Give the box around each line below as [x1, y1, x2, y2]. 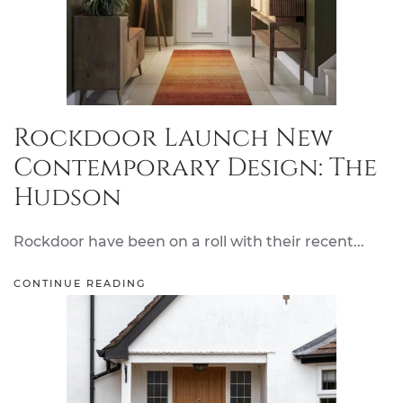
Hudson [13, 181, 121, 214]
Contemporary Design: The [13, 151, 377, 184]
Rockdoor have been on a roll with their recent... [13, 233, 364, 250]
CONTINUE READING [13, 277, 146, 291]
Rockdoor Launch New [13, 121, 333, 155]
